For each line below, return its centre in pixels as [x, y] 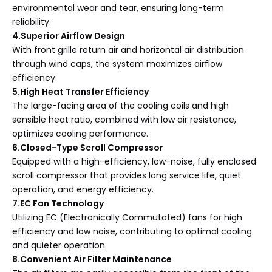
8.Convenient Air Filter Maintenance [92, 259]
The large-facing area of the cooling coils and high [121, 106]
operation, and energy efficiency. [83, 189]
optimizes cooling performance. [80, 134]
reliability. [32, 22]
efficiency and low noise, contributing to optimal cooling [132, 231]
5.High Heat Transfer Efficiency [80, 92]
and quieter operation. [59, 245]
